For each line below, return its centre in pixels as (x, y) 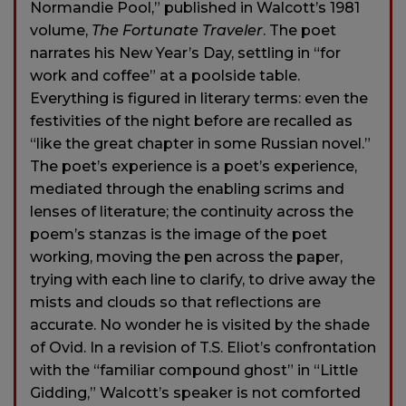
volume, (61, 30)
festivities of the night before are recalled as (191, 121)
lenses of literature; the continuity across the (192, 211)
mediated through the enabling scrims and (187, 188)
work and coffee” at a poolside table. (165, 75)
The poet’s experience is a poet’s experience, (193, 166)
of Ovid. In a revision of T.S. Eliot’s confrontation (203, 347)
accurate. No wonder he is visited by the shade (200, 324)
